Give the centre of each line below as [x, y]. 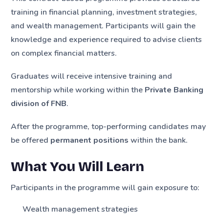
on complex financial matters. [64, 53]
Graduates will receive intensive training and [92, 77]
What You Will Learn [78, 167]
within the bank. [158, 141]
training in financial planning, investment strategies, [104, 12]
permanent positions [90, 141]
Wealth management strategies [80, 209]
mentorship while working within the [78, 90]
